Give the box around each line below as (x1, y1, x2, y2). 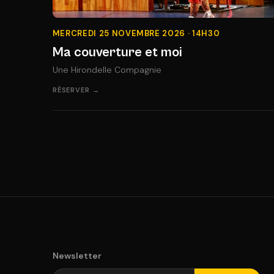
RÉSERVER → (52, 85, 100, 94)
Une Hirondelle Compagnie (52, 64, 161, 75)
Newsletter (52, 250, 102, 262)
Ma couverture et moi (52, 44, 182, 60)
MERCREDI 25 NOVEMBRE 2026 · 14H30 (52, 28, 220, 39)
